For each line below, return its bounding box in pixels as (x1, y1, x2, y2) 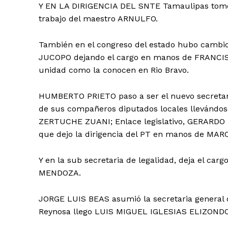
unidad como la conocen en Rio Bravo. (39, 65, 189, 75)
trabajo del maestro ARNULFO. (39, 14, 158, 24)
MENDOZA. (39, 168, 81, 178)
